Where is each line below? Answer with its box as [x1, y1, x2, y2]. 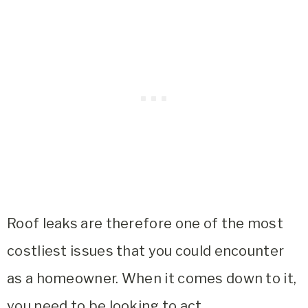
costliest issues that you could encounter [7, 243, 285, 260]
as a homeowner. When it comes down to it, [7, 270, 297, 287]
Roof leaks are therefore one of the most [7, 215, 283, 232]
